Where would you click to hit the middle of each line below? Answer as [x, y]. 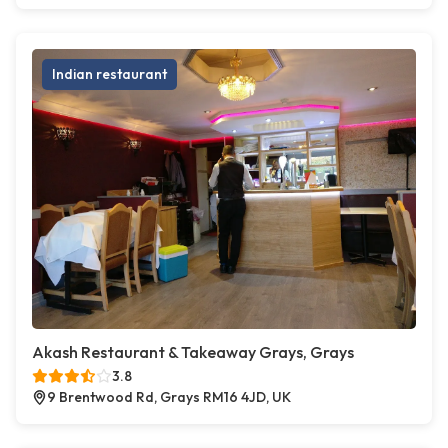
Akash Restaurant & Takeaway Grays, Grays [193, 352]
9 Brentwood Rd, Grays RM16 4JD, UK [169, 397]
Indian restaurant [109, 74]
